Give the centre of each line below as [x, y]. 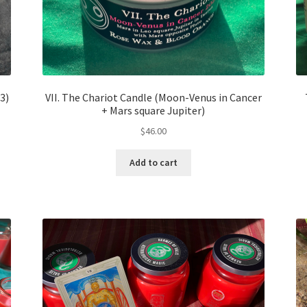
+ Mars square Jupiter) [153, 110]
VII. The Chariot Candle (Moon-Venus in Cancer [153, 97]
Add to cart [153, 163]
